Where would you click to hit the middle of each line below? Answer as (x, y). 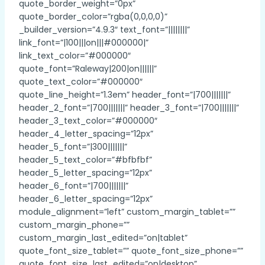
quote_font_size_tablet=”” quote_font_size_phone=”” (131, 251)
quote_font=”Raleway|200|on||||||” (88, 68)
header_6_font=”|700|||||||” (74, 185)
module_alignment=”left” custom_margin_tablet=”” (127, 211)
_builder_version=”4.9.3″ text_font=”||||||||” (104, 29)
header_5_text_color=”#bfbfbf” (85, 159)
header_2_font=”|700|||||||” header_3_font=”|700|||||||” (129, 107)
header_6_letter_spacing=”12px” (86, 198)
